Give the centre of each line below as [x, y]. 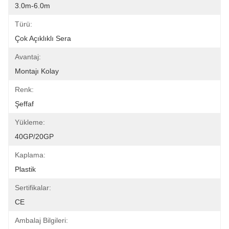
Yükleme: [30, 122]
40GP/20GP [34, 136]
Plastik [25, 169]
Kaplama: [30, 155]
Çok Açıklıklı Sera [43, 38]
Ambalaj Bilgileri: [41, 220]
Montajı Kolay [37, 71]
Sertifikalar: [33, 188]
